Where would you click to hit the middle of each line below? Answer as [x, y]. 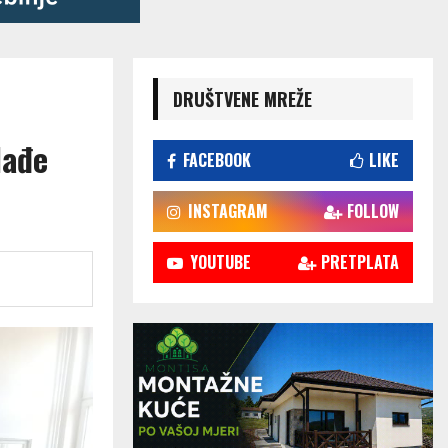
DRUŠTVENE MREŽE [242, 99]
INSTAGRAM [228, 211]
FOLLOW [373, 211]
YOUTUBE [220, 262]
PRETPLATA [360, 262]
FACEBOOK [217, 160]
